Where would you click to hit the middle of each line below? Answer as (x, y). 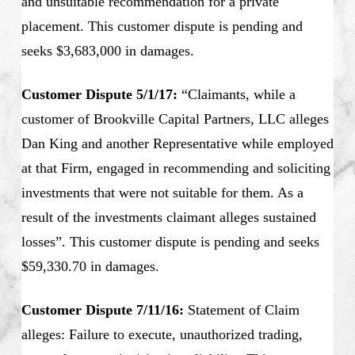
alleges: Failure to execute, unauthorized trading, (162, 334)
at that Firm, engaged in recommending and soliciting (176, 168)
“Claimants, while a (236, 94)
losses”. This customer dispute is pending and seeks (170, 241)
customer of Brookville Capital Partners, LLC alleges (175, 118)
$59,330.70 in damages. (90, 266)
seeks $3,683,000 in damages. (107, 50)
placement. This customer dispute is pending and (162, 26)
